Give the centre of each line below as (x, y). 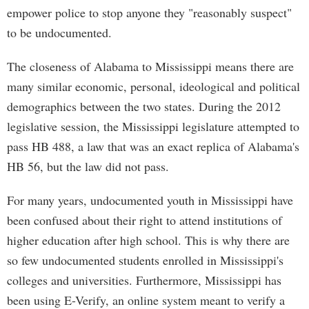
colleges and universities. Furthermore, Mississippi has (144, 280)
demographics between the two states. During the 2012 (144, 106)
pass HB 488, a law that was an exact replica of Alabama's (153, 146)
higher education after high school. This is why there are (148, 240)
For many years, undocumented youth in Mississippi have (150, 200)
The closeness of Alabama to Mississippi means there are (150, 66)
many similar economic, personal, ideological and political (153, 86)
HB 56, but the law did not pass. (88, 166)
